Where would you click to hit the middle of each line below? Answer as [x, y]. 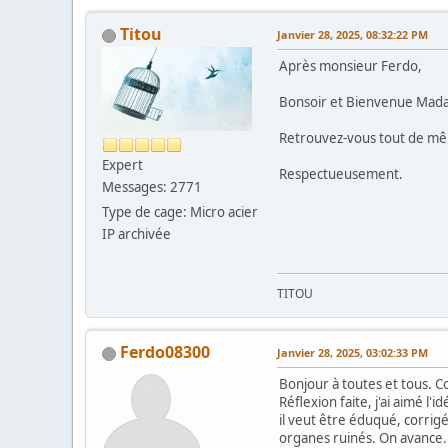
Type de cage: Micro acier [180, 212]
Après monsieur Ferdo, [350, 66]
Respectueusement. [341, 174]
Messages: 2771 [152, 187]
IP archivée [136, 234]
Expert [122, 165]
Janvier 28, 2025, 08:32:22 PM [352, 35]
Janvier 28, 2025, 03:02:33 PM [352, 353]
